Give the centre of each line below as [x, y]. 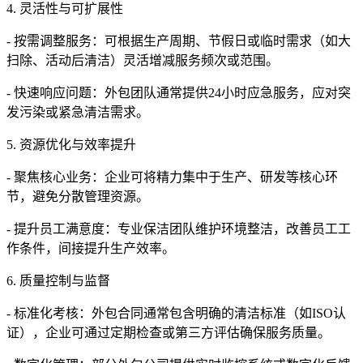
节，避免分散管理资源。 [78, 197]
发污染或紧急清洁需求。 [78, 113]
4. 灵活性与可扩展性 [65, 9]
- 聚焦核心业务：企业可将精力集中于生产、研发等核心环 [172, 177]
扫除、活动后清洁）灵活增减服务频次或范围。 [143, 61]
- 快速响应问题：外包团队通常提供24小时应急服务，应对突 [179, 93]
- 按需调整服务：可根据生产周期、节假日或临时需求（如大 [179, 41]
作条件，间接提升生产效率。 [91, 249]
